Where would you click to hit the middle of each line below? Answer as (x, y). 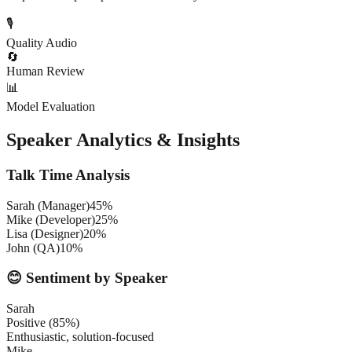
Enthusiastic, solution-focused (80, 337)
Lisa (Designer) (45, 233)
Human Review (46, 71)
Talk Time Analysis (68, 174)
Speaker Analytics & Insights (123, 139)
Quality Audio (42, 43)
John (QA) (33, 247)
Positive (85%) (43, 323)
